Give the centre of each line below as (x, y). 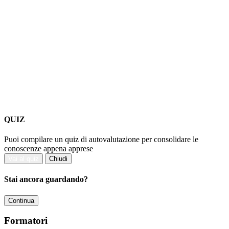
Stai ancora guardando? (46, 179)
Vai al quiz (24, 159)
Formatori (26, 221)
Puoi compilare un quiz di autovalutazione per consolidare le (101, 140)
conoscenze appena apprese (49, 149)
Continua (21, 200)
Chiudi (58, 159)
